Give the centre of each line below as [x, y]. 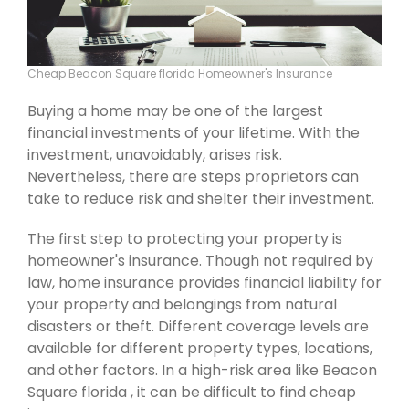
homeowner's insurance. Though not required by [200, 261]
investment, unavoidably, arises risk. [155, 155]
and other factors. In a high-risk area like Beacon [202, 371]
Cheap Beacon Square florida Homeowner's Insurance [180, 74]
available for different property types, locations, [200, 349]
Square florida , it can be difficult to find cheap [192, 393]
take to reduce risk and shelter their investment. [201, 199]
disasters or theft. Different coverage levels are [198, 327]
